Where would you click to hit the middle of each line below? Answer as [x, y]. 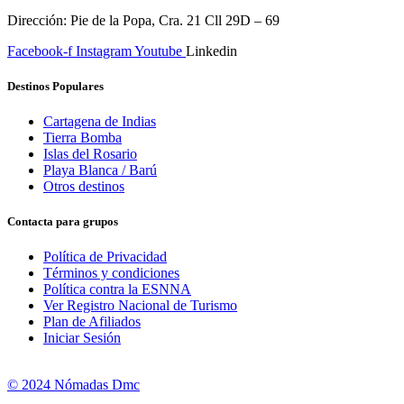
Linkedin [211, 50]
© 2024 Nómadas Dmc [73, 385]
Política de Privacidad [105, 257]
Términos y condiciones [111, 273]
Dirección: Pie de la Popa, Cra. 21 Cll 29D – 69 [143, 20]
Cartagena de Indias [100, 122]
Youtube [158, 50]
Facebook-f [40, 50]
